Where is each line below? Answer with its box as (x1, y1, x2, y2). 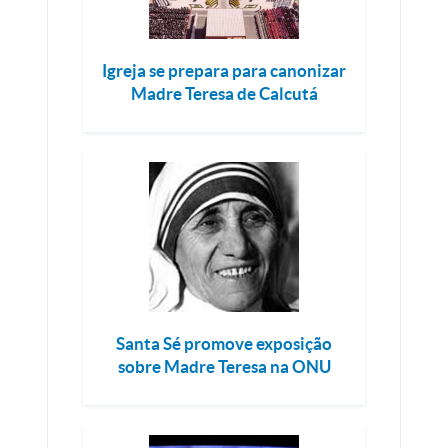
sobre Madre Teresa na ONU (117, 356, 331, 376)
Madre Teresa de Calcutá (130, 83, 318, 103)
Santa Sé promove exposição (116, 333, 332, 353)
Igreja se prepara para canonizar (102, 60, 346, 80)
